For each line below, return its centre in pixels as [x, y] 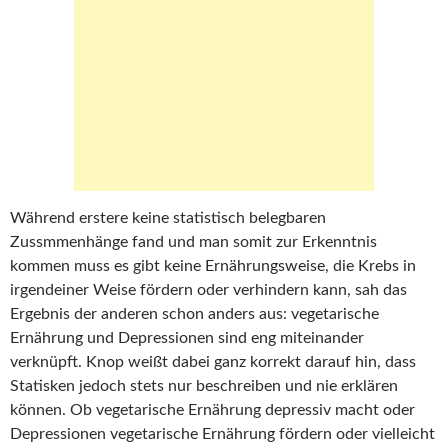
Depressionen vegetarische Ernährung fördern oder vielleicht [222, 434]
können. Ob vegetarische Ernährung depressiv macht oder [212, 410]
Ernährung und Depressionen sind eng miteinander [187, 338]
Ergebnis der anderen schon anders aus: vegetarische [194, 314]
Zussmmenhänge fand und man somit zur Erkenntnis [193, 242]
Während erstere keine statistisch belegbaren [168, 218]
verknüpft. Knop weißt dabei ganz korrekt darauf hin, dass [213, 362]
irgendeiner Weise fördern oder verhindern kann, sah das [208, 290]
